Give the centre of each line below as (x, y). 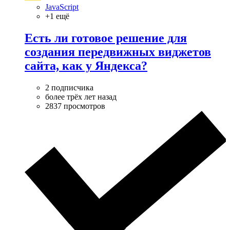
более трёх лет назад (81, 97)
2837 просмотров (75, 106)
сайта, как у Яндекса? (86, 65)
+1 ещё (57, 16)
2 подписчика (69, 87)
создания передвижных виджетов (118, 52)
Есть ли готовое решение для (106, 38)
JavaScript (62, 7)
